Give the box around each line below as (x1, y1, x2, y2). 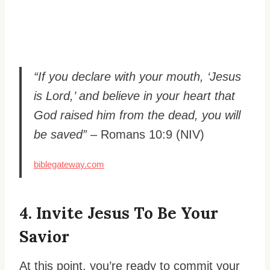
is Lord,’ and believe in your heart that (34, 89, 235, 102)
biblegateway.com (34, 159, 104, 170)
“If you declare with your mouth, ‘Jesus (34, 69, 241, 83)
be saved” (34, 127, 87, 141)
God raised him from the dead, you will (34, 108, 240, 122)
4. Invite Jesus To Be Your (19, 202, 218, 223)
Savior (19, 226, 69, 246)
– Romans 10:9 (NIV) (87, 127, 204, 141)
